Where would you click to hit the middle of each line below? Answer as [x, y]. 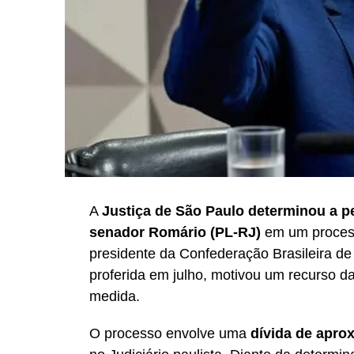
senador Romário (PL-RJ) [175, 232]
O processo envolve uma [170, 333]
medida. [115, 296]
